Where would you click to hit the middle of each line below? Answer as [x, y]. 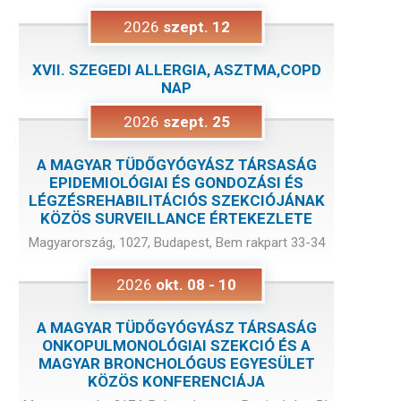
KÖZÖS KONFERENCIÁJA [176, 381]
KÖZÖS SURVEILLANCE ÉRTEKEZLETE [176, 218]
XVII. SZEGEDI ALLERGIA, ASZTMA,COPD [176, 69]
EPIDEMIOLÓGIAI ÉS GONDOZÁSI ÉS [176, 182]
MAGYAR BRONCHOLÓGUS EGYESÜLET [176, 363]
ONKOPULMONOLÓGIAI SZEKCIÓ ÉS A [176, 345]
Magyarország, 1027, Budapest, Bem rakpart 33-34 [176, 242]
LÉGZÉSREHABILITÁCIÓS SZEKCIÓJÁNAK [176, 200]
